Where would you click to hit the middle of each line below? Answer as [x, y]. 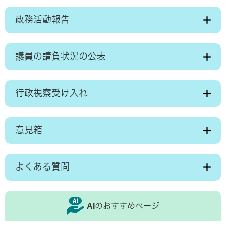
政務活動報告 [42, 20]
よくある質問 [42, 167]
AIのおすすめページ [123, 206]
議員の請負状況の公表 [61, 56]
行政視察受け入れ [51, 93]
